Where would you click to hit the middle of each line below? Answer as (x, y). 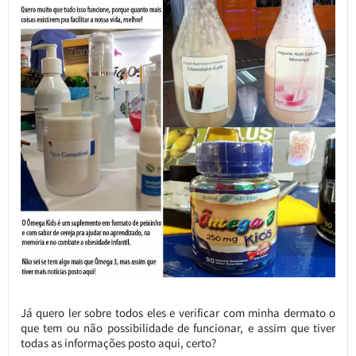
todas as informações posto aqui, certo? (118, 342)
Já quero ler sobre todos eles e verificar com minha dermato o (178, 312)
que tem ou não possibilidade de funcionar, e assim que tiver (178, 327)
